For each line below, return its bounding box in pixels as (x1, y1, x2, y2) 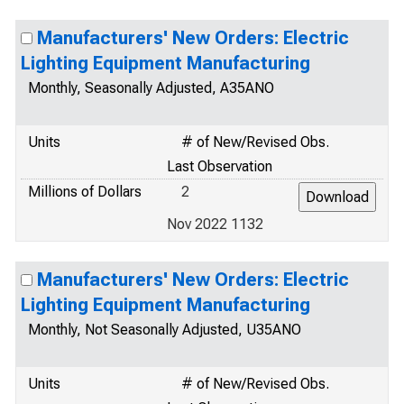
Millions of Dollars (28, 183, 142, 200)
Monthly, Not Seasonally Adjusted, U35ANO (28, 321, 301, 338)
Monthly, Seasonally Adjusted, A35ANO (28, 79, 274, 96)
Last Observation (167, 158, 272, 175)
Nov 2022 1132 (167, 216, 263, 233)
